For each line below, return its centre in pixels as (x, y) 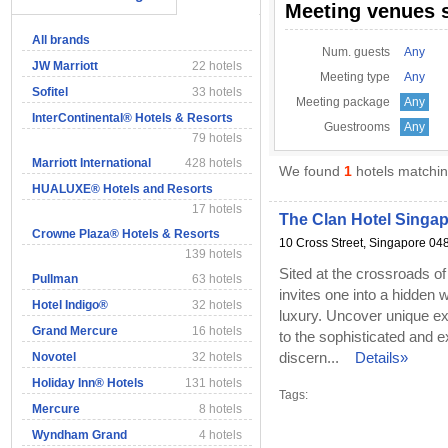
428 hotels (213, 163)
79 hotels (217, 138)
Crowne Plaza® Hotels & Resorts (126, 234)
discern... (309, 357)
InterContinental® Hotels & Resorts (132, 118)
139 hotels (213, 254)
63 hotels (217, 279)
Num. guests (356, 52)
